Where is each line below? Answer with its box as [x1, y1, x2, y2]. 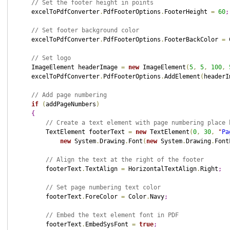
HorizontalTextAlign [124, 165, 197, 172]
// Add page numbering [31, 91, 107, 99]
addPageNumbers [45, 101, 96, 108]
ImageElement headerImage [16, 64, 121, 71]
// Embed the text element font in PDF [45, 212, 179, 219]
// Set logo [31, 54, 71, 62]
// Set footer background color [31, 27, 139, 34]
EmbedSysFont [85, 221, 132, 228]
